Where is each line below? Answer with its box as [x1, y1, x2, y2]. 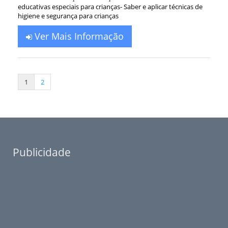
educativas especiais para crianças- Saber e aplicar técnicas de [18, 2, 203, 11]
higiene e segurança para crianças [18, 11, 119, 20]
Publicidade [13, 145, 71, 159]
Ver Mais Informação [32, 30, 124, 42]
